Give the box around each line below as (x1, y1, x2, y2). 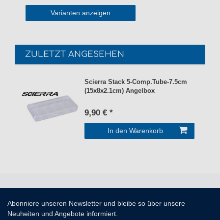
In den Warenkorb (108, 127, 163, 135)
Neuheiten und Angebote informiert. (7, 210, 118, 218)
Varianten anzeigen (51, 9, 110, 17)
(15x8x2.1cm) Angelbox (84, 87, 155, 95)
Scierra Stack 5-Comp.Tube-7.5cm (84, 79, 188, 86)
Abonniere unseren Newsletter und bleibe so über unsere (7, 199, 185, 208)
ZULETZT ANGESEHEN (25, 50, 124, 59)
